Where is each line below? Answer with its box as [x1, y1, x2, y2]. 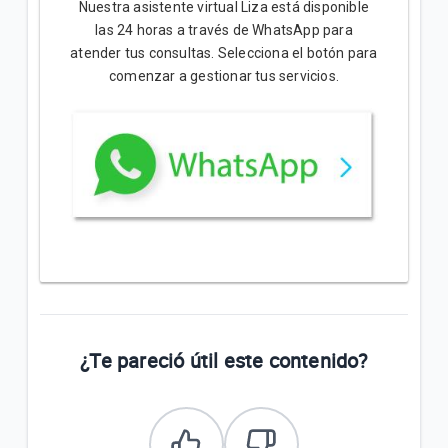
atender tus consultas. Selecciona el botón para [70, 44, 378, 61]
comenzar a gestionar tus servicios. [108, 67, 339, 84]
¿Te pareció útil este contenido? [80, 346, 368, 374]
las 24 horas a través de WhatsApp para [95, 21, 353, 38]
